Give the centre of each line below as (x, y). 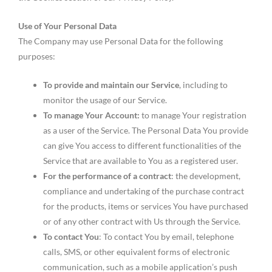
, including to (204, 85)
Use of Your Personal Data (67, 26)
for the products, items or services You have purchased (146, 206)
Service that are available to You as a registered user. (141, 161)
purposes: (37, 56)
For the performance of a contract (107, 176)
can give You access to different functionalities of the (142, 146)
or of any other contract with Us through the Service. (142, 222)
